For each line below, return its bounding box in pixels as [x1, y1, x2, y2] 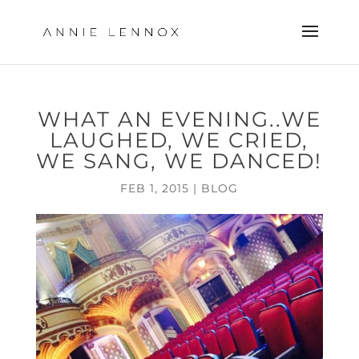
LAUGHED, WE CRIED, [50, 127, 309, 153]
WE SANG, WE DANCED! [36, 148, 323, 174]
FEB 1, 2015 [120, 181, 190, 196]
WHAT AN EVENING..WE [37, 107, 321, 132]
